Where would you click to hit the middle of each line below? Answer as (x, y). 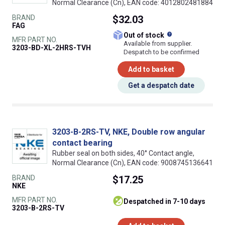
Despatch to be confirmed (161, 52)
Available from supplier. (158, 43)
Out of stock (147, 35)
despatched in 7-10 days (167, 201)
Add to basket (151, 69)
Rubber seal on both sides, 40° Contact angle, (123, 153)
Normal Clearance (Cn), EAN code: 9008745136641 (133, 162)
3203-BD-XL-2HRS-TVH (51, 47)
